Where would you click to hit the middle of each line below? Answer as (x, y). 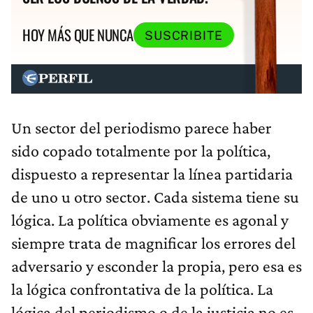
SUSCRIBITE (183, 35)
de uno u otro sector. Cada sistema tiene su (155, 196)
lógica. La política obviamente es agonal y (150, 219)
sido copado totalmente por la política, (141, 150)
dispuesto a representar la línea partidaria (152, 173)
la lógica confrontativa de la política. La (142, 289)
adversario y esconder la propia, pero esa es (156, 265)
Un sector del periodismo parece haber (141, 127)
